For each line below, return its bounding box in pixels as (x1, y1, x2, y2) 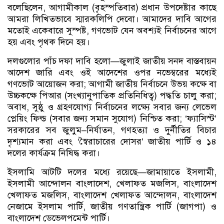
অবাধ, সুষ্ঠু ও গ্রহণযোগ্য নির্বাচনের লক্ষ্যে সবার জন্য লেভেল (7, 101, 216, 112)
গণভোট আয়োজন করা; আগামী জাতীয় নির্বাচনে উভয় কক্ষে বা (7, 78, 216, 89)
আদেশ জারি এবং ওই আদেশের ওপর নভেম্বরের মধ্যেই (7, 66, 216, 78)
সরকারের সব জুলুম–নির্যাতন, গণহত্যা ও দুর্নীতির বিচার (7, 124, 216, 135)
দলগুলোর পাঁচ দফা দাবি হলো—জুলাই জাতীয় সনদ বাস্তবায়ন (7, 55, 216, 66)
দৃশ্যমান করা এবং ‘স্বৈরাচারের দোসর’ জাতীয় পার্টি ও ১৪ (7, 135, 216, 147)
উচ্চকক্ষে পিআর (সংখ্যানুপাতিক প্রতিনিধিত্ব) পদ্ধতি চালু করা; (7, 89, 216, 101)
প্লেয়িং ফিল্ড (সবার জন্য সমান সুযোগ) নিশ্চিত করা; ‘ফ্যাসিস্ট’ (7, 112, 216, 124)
